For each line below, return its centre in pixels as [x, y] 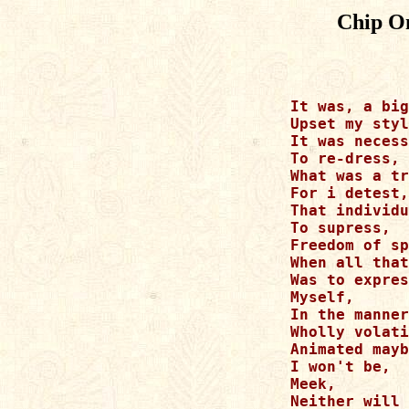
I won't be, [341, 367]
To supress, [341, 228]
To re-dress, [345, 158]
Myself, [322, 297]
